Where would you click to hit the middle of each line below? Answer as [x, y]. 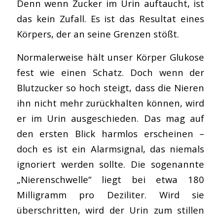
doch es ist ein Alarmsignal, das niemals [110, 148]
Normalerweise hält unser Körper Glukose [110, 57]
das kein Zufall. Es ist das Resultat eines [110, 18]
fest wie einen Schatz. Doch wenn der [110, 72]
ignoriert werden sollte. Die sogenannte [110, 164]
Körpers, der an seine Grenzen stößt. [98, 34]
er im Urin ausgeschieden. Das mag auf [110, 118]
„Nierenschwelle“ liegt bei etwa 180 [110, 179]
